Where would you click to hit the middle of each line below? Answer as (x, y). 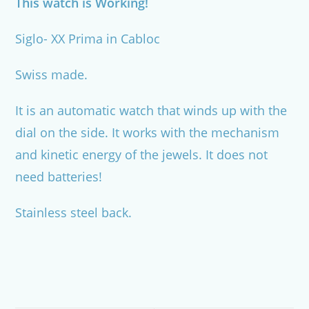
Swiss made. (52, 75)
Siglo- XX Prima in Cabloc (88, 39)
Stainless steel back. (74, 213)
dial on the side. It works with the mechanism (148, 133)
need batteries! (59, 177)
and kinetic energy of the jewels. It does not (142, 155)
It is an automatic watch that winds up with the (151, 111)
